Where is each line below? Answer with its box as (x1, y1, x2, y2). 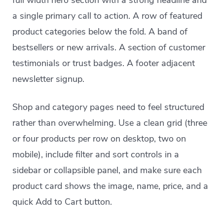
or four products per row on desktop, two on (12, 133, 186, 145)
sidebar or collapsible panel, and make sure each (12, 164, 202, 176)
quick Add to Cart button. (12, 196, 112, 208)
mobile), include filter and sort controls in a (12, 148, 180, 160)
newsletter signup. (12, 73, 85, 85)
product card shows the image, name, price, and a (12, 180, 209, 192)
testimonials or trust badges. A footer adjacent (12, 57, 195, 69)
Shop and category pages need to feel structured (12, 101, 205, 113)
